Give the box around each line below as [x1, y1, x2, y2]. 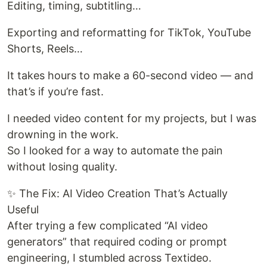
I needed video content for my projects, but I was [7, 112, 256, 125]
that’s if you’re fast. [7, 85, 104, 98]
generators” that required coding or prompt [7, 235, 227, 248]
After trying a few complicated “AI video [7, 219, 208, 232]
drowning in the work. [7, 128, 119, 141]
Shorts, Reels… [7, 42, 83, 55]
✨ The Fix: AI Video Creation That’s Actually [7, 187, 228, 200]
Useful [7, 203, 39, 216]
